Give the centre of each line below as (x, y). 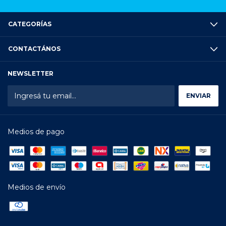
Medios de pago (36, 132)
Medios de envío (37, 187)
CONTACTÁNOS (34, 49)
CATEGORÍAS (30, 24)
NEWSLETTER (31, 74)
